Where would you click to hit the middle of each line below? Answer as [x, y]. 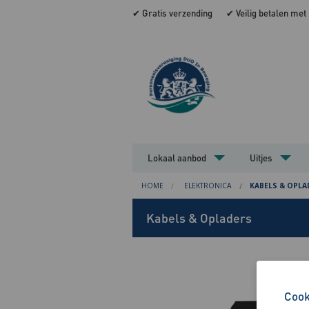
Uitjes [261, 157]
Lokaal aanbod [177, 157]
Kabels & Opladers [199, 217]
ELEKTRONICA [208, 186]
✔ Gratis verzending [172, 13]
